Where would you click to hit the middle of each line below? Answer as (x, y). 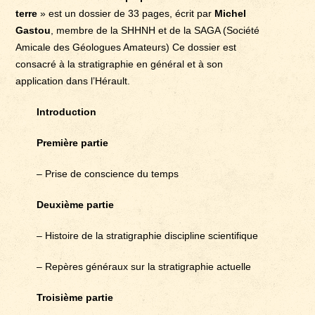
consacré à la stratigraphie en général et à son (120, 64)
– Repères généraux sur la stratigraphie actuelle (144, 266)
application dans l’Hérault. (73, 81)
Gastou (33, 30)
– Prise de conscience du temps (108, 173)
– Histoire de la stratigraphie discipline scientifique (148, 235)
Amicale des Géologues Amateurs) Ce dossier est (126, 47)
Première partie (73, 142)
